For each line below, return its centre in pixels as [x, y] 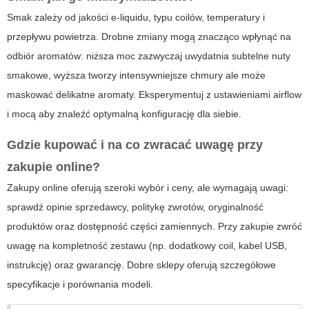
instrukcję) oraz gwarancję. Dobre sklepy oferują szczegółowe [141, 265]
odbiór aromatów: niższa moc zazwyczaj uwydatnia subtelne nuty [149, 56]
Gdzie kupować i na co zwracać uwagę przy [135, 144]
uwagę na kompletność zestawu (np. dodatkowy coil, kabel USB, [147, 245]
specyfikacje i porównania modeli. [80, 284]
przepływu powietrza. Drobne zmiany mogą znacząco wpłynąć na [149, 36]
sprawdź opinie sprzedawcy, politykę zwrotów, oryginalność [135, 207]
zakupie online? [53, 167]
